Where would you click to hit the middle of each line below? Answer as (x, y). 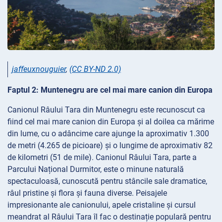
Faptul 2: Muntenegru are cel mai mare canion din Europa (110, 90)
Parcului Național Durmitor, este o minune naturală (96, 169)
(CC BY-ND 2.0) (95, 69)
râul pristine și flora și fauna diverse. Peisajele (87, 193)
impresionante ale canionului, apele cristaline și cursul (102, 205)
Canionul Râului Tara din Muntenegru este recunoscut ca (106, 110)
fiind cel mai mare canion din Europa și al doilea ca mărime (111, 121)
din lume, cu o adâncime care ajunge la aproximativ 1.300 (108, 133)
